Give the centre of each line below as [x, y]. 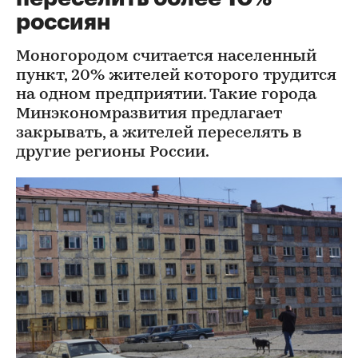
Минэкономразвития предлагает [149, 114]
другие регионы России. [113, 153]
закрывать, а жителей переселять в [159, 133]
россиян [63, 22]
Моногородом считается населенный [166, 57]
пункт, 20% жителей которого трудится [176, 76]
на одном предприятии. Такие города [166, 95]
